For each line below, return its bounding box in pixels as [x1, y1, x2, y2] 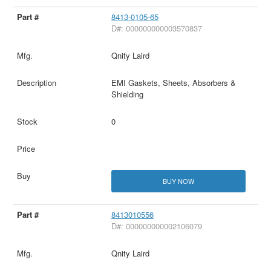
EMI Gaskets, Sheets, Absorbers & [111, 77, 236, 89]
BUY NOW [162, 176, 194, 186]
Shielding [111, 88, 143, 100]
